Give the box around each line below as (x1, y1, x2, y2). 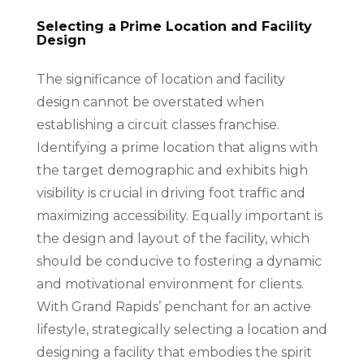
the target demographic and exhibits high (36, 162, 308, 178)
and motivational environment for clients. (36, 275, 304, 292)
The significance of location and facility (36, 71, 285, 87)
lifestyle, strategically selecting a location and (36, 321, 327, 337)
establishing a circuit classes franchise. (36, 116, 279, 132)
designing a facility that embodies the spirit (36, 344, 312, 360)
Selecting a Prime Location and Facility (36, 18, 312, 34)
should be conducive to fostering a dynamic (36, 253, 322, 269)
